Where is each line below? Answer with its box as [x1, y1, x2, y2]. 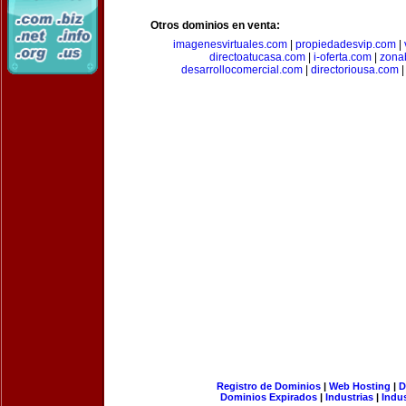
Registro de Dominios [216, 381, 321, 391]
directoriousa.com [311, 63, 399, 76]
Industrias [325, 391, 373, 402]
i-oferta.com [313, 51, 372, 63]
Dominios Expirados [220, 391, 317, 402]
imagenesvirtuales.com [172, 38, 287, 51]
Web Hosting [328, 381, 391, 391]
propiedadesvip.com [295, 38, 396, 51]
